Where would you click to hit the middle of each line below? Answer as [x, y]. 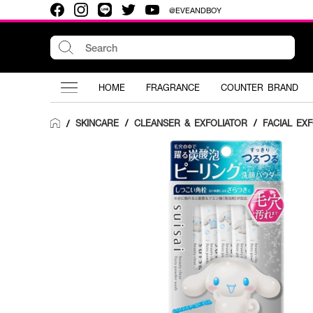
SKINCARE [97, 123]
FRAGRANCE [173, 87]
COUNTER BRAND [260, 87]
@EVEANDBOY [195, 10]
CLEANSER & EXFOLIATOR [191, 123]
